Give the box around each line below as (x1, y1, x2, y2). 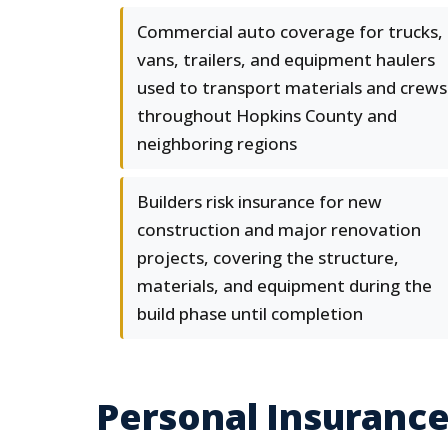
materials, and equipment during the (137, 274, 432, 297)
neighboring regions (137, 132, 297, 155)
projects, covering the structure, (137, 246, 399, 269)
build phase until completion (137, 302, 363, 325)
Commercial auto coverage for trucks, (137, 20, 443, 43)
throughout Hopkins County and (137, 104, 397, 127)
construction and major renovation (137, 218, 421, 241)
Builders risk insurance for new (137, 190, 382, 213)
